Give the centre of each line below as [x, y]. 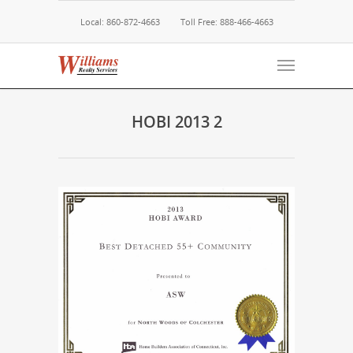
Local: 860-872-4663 [120, 22]
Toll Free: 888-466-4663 [227, 22]
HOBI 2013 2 [176, 121]
